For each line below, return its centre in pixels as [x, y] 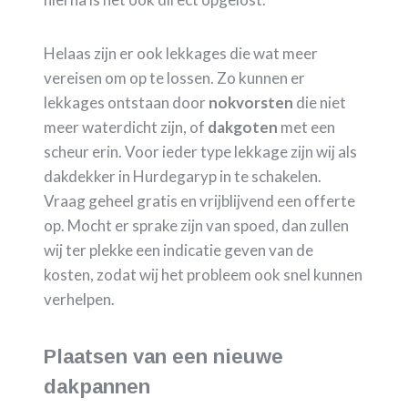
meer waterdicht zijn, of [126, 127]
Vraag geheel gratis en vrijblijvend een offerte [199, 200]
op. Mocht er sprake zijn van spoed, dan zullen [196, 225]
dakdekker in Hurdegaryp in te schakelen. [183, 176]
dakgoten [243, 127]
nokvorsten [251, 102]
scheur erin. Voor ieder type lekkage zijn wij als [200, 151]
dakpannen [97, 386]
